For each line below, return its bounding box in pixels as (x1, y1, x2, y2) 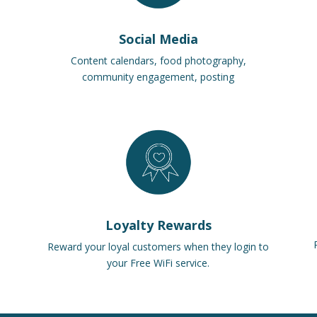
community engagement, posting (82, 70, 235, 84)
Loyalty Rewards (105, 217, 212, 234)
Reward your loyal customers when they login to (47, 240, 270, 254)
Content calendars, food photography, (70, 54, 246, 68)
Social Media (118, 30, 198, 48)
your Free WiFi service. (107, 256, 210, 270)
